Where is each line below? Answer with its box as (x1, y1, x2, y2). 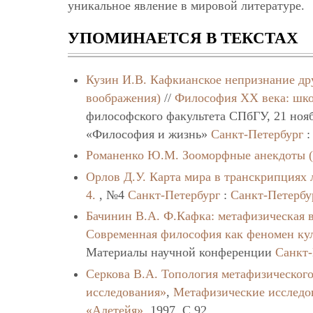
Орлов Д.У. (86, 169, 147, 184)
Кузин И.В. (86, 72, 147, 87)
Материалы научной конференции (86, 245, 276, 260)
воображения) (86, 90, 161, 105)
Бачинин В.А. (86, 209, 161, 224)
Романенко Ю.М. (86, 148, 180, 163)
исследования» (86, 284, 167, 299)
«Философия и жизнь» (86, 126, 212, 141)
